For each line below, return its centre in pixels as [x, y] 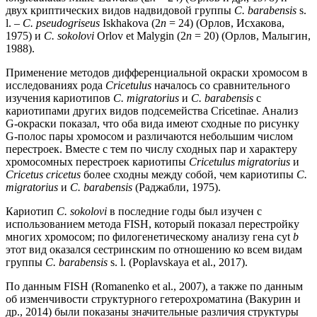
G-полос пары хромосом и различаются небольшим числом [149, 137]
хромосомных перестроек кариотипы [97, 162]
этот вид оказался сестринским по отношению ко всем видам [154, 250]
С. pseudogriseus [61, 23]
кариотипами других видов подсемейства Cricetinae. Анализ [152, 111]
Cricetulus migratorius [240, 162]
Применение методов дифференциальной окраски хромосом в [157, 73]
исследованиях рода [56, 86]
